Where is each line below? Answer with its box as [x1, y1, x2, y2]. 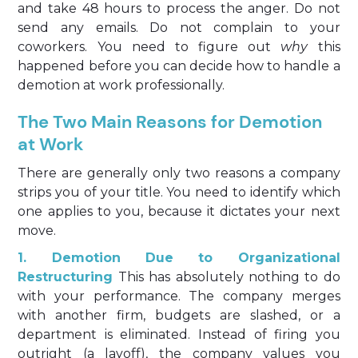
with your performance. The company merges [18, 288, 340, 304]
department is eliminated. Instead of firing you [18, 327, 340, 342]
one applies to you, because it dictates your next [18, 204, 340, 219]
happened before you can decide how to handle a [18, 58, 340, 74]
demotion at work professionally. [18, 78, 225, 93]
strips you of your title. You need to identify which [18, 185, 340, 200]
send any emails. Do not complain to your [18, 20, 340, 35]
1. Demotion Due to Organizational [18, 250, 340, 265]
